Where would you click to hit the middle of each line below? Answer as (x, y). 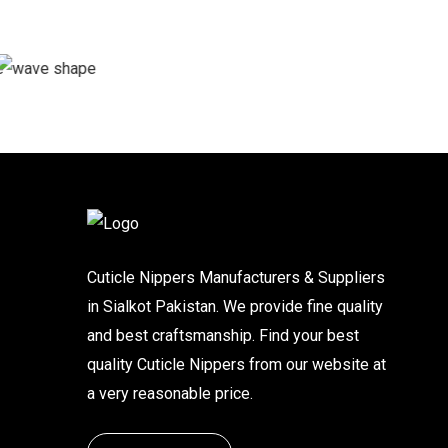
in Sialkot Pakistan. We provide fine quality (235, 306)
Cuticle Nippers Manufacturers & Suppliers (236, 277)
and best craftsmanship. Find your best (223, 335)
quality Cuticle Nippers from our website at (236, 364)
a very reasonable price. (170, 393)
